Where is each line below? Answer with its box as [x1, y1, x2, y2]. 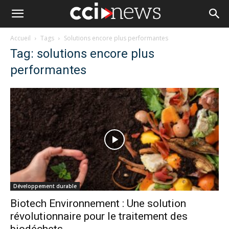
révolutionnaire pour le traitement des [10, 210, 188, 223]
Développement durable [13, 182, 77, 190]
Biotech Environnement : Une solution [10, 197, 186, 210]
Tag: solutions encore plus [10, 47, 154, 61]
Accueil [10, 34, 31, 42]
